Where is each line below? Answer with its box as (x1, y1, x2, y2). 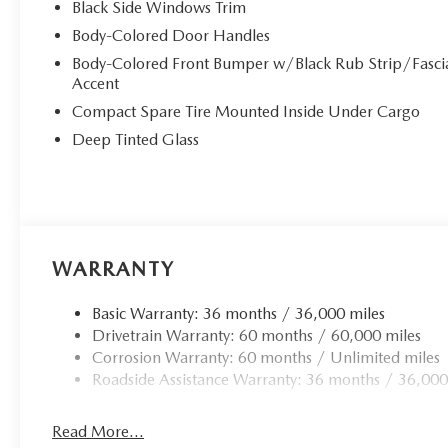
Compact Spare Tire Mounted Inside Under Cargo (72, 101, 421, 121)
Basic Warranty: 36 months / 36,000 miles (92, 303, 386, 323)
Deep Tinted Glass (72, 129, 200, 149)
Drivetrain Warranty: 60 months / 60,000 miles (92, 325, 422, 345)
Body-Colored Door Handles (72, 25, 271, 45)
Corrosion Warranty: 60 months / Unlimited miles (92, 347, 441, 367)
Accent (72, 73, 120, 93)
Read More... (52, 421, 145, 441)
